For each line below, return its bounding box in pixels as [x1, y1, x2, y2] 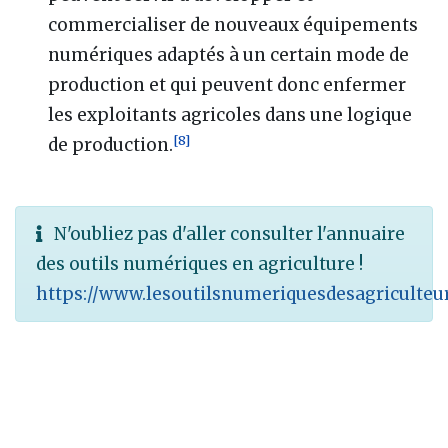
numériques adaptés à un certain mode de [48, 44, 410, 67]
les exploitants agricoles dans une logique [48, 104, 413, 127]
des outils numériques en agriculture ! [36, 253, 363, 276]
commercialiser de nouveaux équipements [48, 14, 419, 37]
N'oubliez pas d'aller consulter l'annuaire [50, 223, 405, 246]
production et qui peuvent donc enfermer [48, 74, 407, 97]
